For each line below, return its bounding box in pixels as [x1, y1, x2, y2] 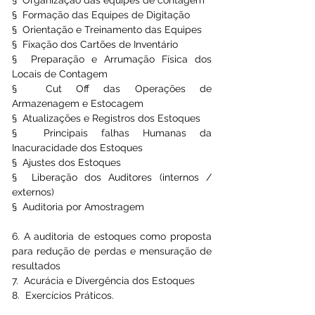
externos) [12, 186, 54, 198]
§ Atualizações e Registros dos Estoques [12, 112, 200, 124]
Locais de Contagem [12, 67, 108, 79]
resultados [12, 259, 60, 271]
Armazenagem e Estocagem [12, 97, 143, 109]
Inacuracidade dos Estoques [12, 141, 143, 153]
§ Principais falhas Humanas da [12, 127, 212, 139]
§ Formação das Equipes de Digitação [12, 8, 190, 20]
